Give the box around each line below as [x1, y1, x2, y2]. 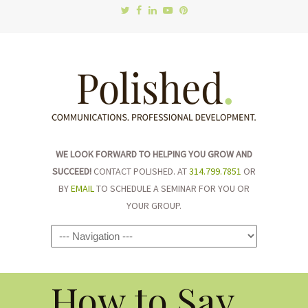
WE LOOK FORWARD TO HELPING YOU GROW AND [56, 148, 252, 160]
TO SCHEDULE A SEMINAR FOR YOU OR [94, 182, 250, 195]
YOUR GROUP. [126, 199, 181, 212]
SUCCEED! [52, 165, 91, 177]
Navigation [51, 228, 112, 244]
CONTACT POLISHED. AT [91, 165, 189, 177]
